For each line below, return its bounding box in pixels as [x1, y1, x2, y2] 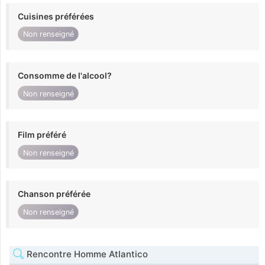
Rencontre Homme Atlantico [24, 248, 148, 260]
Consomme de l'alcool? [18, 70, 112, 80]
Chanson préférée [18, 189, 91, 199]
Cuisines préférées [18, 11, 94, 21]
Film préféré [18, 130, 66, 140]
